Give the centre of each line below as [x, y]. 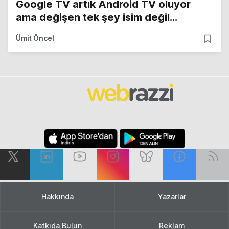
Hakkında [57, 196]
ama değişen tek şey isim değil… [97, 17]
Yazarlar [172, 196]
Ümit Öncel [35, 38]
